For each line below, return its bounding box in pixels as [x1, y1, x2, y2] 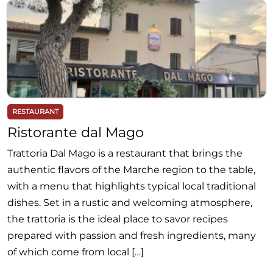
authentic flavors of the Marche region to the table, [7, 164, 255, 175]
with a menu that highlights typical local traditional [7, 180, 256, 192]
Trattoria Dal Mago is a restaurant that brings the [7, 147, 243, 159]
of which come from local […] [7, 246, 144, 258]
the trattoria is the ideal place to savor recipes [7, 213, 228, 225]
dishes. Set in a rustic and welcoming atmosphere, [7, 197, 252, 208]
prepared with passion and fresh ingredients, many [7, 230, 256, 241]
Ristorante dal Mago [7, 124, 144, 141]
